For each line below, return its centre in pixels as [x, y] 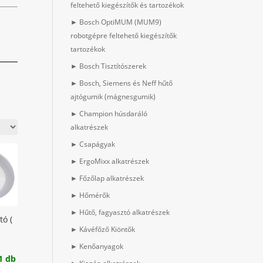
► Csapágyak [93, 144]
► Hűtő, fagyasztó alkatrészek [120, 213]
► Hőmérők [90, 195]
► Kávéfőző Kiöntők [103, 230]
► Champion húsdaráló [109, 114]
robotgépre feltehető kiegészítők [124, 36]
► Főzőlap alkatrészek [107, 178]
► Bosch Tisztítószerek [109, 66]
